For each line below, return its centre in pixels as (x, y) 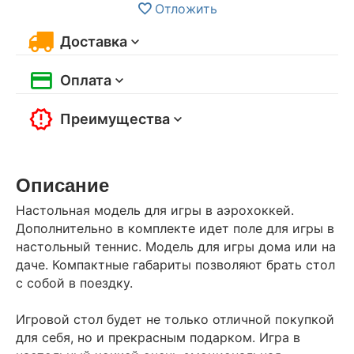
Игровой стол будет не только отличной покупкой (175, 319)
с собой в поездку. (74, 282)
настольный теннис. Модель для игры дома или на (176, 246)
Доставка (94, 41)
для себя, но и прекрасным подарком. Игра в (158, 337)
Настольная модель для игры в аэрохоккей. (155, 210)
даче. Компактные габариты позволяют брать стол (175, 264)
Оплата (86, 80)
